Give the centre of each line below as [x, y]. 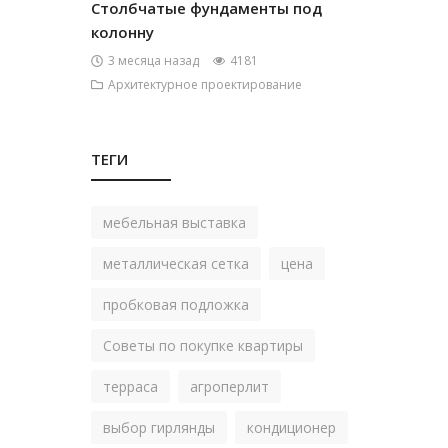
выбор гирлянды [159, 427]
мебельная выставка [174, 222]
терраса [130, 386]
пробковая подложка [176, 304]
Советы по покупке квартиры [203, 345]
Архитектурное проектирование [205, 84]
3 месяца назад [153, 60]
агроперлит [229, 386]
